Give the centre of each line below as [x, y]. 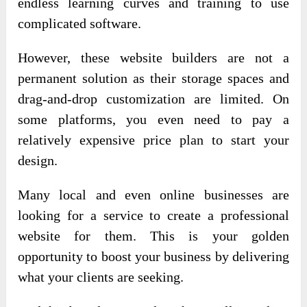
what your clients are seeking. [101, 277]
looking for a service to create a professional [153, 215]
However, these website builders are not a [153, 57]
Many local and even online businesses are [153, 194]
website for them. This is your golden [153, 235]
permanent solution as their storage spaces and [153, 78]
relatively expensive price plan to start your [153, 139]
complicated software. [80, 23]
